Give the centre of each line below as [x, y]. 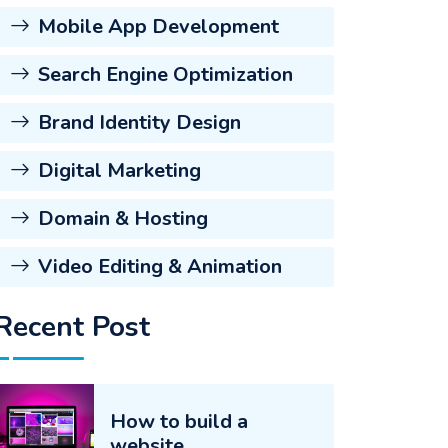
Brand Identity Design [139, 122]
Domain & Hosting [123, 218]
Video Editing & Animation [160, 266]
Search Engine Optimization [165, 74]
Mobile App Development [158, 26]
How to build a [179, 421]
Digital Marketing [119, 170]
